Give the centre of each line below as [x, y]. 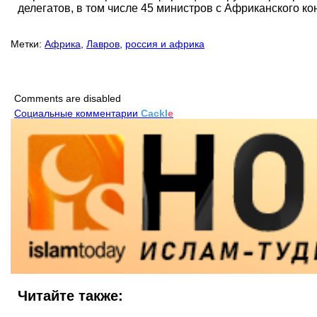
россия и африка [165, 44]
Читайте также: [70, 296]
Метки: [26, 44]
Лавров [103, 44]
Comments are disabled [68, 99]
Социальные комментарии [77, 114]
